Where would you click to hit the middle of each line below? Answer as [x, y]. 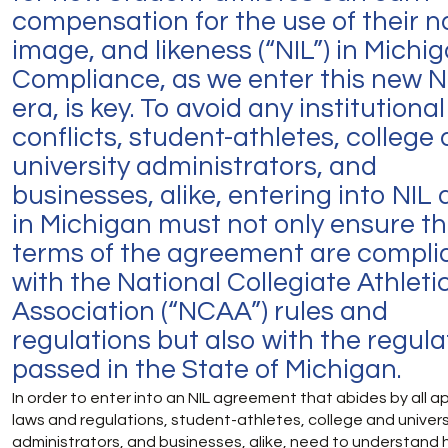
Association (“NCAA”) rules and [200, 312]
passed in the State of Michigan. [206, 370]
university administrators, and [194, 167]
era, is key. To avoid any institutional [228, 109]
